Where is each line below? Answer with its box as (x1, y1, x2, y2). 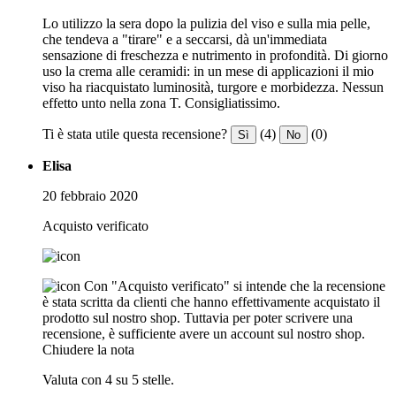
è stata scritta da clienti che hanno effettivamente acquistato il (42, 294, 380, 310)
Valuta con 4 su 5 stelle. (42, 372, 174, 388)
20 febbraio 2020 (42, 188, 138, 204)
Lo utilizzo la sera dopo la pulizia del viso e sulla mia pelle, (42, 16, 370, 32)
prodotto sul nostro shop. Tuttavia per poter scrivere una (42, 310, 353, 326)
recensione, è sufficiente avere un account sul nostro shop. (42, 326, 365, 342)
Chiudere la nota (42, 342, 134, 358)
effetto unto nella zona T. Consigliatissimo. (42, 95, 280, 111)
